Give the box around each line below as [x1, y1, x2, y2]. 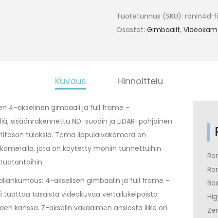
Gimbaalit [147, 25, 180, 35]
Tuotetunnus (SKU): [116, 11, 185, 21]
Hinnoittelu [117, 75, 163, 88]
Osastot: [116, 25, 147, 35]
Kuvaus [55, 75, 86, 88]
